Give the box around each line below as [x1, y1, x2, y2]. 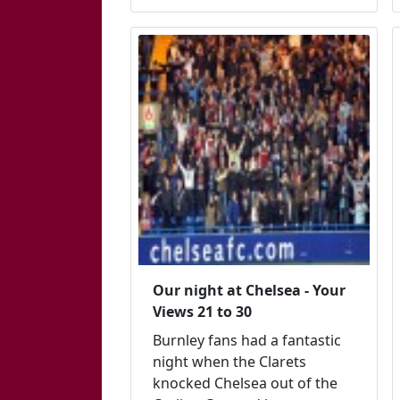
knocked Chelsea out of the [153, 373, 337, 394]
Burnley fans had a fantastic [153, 330, 341, 351]
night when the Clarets [153, 352, 306, 372]
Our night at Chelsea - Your [153, 280, 346, 301]
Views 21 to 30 [153, 302, 252, 322]
